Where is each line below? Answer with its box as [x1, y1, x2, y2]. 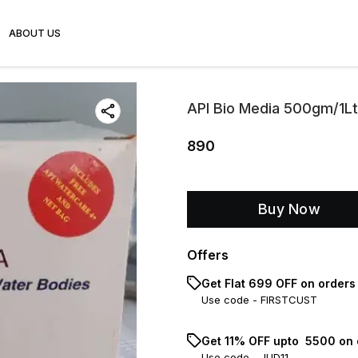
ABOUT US [9, 27, 61, 39]
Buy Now [257, 201, 321, 217]
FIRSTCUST [261, 293, 317, 306]
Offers [187, 247, 229, 263]
